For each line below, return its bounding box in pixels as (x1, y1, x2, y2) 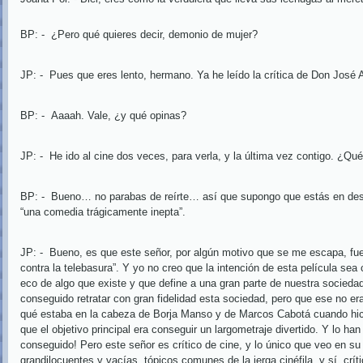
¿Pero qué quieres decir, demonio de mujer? (51, 28, 261, 41)
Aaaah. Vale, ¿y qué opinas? (51, 109, 190, 122)
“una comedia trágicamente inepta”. (20, 206, 189, 218)
